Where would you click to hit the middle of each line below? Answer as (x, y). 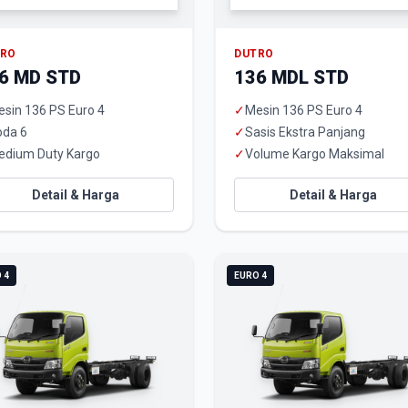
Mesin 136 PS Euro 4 (304, 110)
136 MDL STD (291, 77)
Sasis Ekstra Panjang (305, 132)
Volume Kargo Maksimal (315, 154)
